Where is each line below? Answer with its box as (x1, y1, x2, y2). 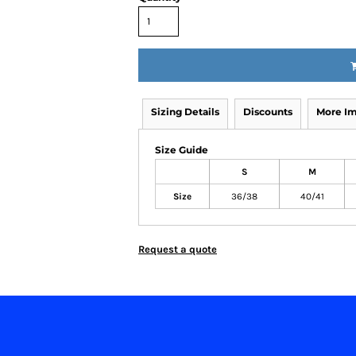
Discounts (243, 106, 292, 118)
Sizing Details (151, 106, 219, 118)
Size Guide (155, 144, 208, 156)
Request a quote (138, 243, 217, 255)
